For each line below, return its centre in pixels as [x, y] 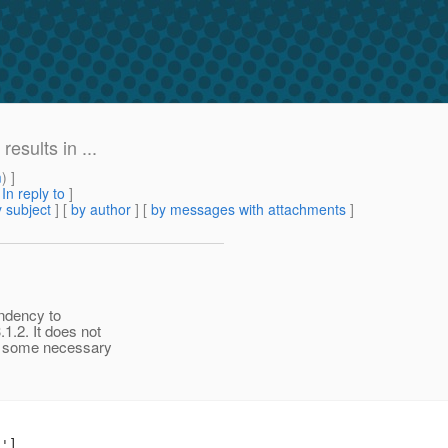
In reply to [33, 193]
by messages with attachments [248, 209]
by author [101, 209]
